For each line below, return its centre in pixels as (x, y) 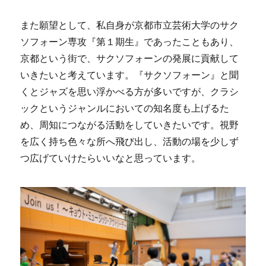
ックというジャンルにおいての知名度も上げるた (125, 108)
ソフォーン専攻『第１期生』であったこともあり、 (130, 42)
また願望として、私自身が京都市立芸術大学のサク (130, 25)
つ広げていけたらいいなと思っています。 (111, 158)
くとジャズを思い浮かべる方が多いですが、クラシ (130, 91)
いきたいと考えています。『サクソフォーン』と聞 (130, 75)
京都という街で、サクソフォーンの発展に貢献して (130, 58)
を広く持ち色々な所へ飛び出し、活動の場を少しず (130, 141)
